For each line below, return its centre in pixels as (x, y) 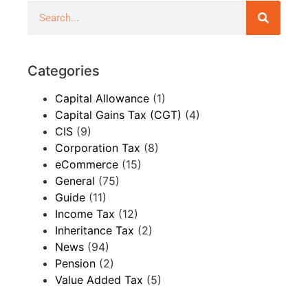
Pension (75, 264)
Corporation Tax (98, 148)
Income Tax (85, 214)
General (75, 181)
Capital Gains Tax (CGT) (118, 115)
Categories (64, 71)
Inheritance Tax (95, 231)
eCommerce (87, 165)
